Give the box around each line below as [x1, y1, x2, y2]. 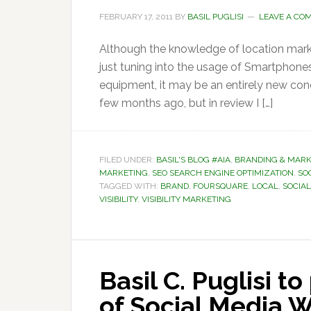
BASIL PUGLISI [187, 12, 244, 22]
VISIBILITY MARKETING [142, 194, 231, 204]
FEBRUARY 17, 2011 [99, 12, 173, 22]
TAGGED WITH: [99, 181, 160, 191]
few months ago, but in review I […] [99, 96, 273, 110]
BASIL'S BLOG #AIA [156, 155, 230, 165]
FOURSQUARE [193, 181, 248, 191]
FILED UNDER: [99, 155, 156, 165]
